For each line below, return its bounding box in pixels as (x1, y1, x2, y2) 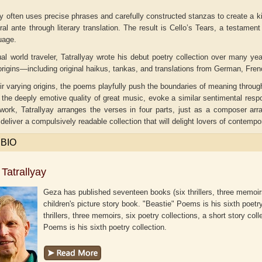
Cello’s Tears (169, 23, 214, 32)
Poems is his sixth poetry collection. (43, 223, 167, 232)
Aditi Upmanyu (79, 170, 131, 181)
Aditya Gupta (212, 170, 256, 181)
